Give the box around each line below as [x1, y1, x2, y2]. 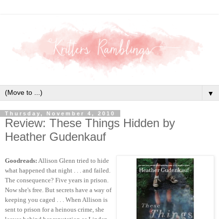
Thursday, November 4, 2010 [5, 110, 115, 117]
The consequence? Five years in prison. [5, 176, 109, 184]
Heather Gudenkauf [5, 130, 106, 144]
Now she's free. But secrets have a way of [5, 186, 111, 194]
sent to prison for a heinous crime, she [5, 206, 104, 214]
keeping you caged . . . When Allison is [5, 196, 108, 204]
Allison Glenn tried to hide [37, 157, 109, 165]
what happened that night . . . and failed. [5, 167, 110, 175]
